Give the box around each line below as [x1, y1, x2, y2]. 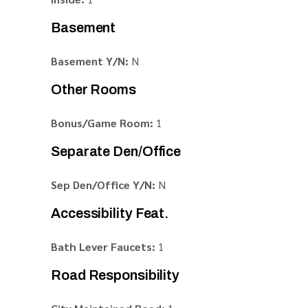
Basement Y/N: [51, 54, 129, 68]
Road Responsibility [51, 267, 180, 283]
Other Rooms [51, 82, 136, 97]
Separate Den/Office [51, 144, 181, 159]
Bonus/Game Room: [51, 115, 153, 130]
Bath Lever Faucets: [51, 239, 155, 254]
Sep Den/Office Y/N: [51, 177, 155, 192]
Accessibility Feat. [51, 206, 169, 221]
